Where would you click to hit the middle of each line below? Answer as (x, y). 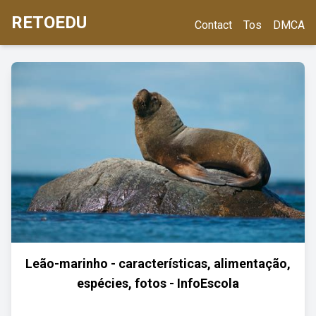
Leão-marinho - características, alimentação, (158, 263)
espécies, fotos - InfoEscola (158, 283)
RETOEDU (49, 23)
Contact (213, 25)
